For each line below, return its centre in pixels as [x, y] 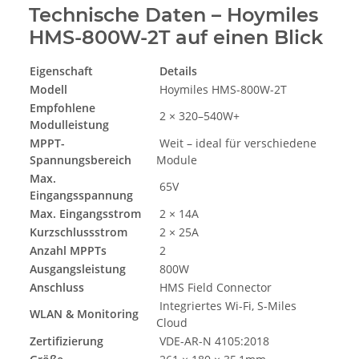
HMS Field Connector [214, 288]
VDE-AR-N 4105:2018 [213, 341]
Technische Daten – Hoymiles [173, 15]
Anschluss [57, 288]
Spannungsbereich [81, 160]
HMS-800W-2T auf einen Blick [176, 38]
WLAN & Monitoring [84, 314]
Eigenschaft [61, 71]
